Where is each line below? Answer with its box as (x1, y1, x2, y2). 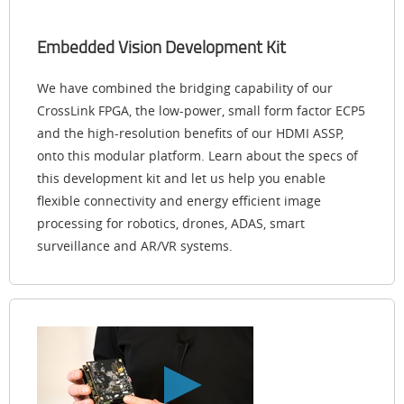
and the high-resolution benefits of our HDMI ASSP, (37, 124, 344, 142)
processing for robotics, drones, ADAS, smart (37, 214, 305, 232)
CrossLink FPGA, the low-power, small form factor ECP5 (37, 101, 365, 119)
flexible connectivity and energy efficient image (37, 191, 321, 209)
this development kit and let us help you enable (37, 169, 326, 187)
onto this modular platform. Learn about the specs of (37, 146, 358, 164)
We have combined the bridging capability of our (37, 78, 333, 96)
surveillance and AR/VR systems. (37, 236, 233, 254)
